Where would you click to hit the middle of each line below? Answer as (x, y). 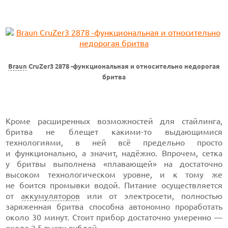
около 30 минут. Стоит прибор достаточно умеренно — (114, 217)
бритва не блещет (59, 132)
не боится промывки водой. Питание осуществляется (114, 185)
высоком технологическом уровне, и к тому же (114, 175)
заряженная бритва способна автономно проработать (114, 207)
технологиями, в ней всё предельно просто (114, 142)
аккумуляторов (50, 196)
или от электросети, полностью (151, 196)
